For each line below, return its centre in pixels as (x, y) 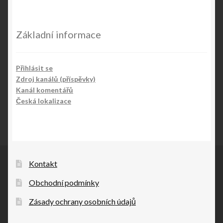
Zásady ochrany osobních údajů (82, 201)
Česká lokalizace (44, 101)
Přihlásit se (34, 68)
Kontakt (43, 163)
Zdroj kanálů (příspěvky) (56, 79)
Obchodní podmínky (64, 182)
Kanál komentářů (45, 90)
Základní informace (58, 35)
